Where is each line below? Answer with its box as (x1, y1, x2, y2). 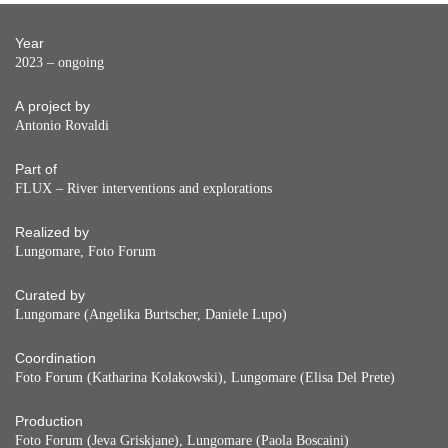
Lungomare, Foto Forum (15, 243, 156, 259)
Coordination (15, 350, 96, 366)
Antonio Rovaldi (15, 117, 109, 133)
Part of (15, 161, 57, 177)
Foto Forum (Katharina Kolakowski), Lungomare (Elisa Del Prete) (15, 369, 395, 385)
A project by (15, 98, 90, 114)
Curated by (15, 287, 85, 303)
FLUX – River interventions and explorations (15, 180, 272, 196)
